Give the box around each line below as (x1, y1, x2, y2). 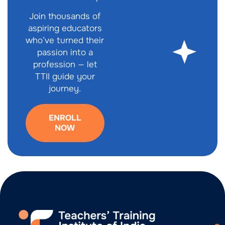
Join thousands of (29, 11, 101, 22)
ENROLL (48, 112, 81, 123)
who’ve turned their (26, 35, 104, 46)
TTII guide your (35, 71, 95, 82)
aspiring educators (28, 23, 102, 34)
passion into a (37, 47, 93, 58)
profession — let (33, 59, 97, 70)
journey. (49, 83, 81, 94)
